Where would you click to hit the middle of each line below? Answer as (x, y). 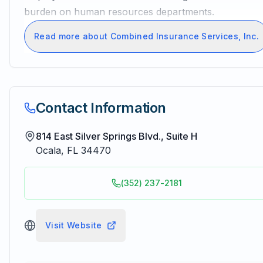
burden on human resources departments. (119, 12)
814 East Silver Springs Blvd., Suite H (117, 136)
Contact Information (101, 108)
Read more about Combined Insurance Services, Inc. (147, 36)
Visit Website (74, 225)
